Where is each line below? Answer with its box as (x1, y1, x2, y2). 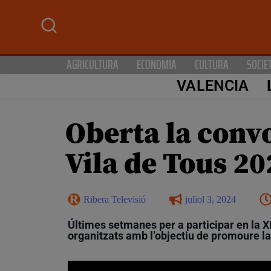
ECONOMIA (137, 54, 177, 74)
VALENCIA (177, 77, 249, 95)
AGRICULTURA (67, 54, 119, 74)
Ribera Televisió (83, 194, 146, 204)
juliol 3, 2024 (185, 194, 236, 204)
